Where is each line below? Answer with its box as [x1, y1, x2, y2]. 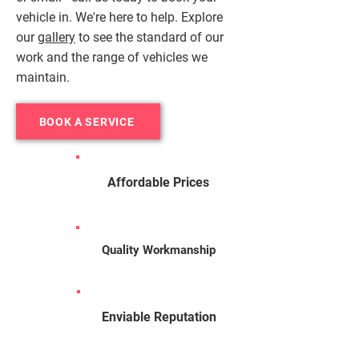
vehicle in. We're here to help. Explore [16, 10, 223, 25]
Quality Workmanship [101, 243, 216, 257]
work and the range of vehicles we [16, 50, 208, 65]
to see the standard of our [75, 30, 224, 45]
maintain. [16, 70, 70, 85]
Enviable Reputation [102, 309, 216, 325]
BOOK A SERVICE [38, 115, 135, 128]
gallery [38, 30, 75, 45]
